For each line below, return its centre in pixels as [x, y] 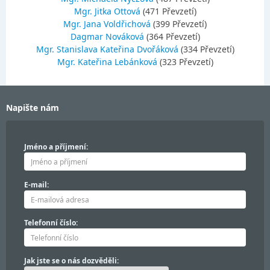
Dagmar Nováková [108, 36]
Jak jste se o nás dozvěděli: [71, 261]
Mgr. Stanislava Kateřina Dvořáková [108, 49]
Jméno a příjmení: [56, 147]
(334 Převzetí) [207, 49]
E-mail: [36, 185]
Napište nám [33, 108]
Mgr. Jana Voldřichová [108, 24]
